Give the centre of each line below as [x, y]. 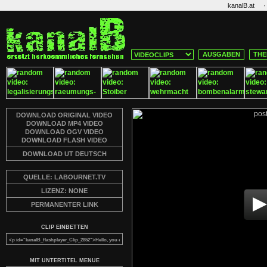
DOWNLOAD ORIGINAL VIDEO [64, 115]
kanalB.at [241, 5]
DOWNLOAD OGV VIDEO [64, 132]
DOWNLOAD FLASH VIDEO [64, 140]
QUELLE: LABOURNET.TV [64, 177]
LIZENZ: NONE [64, 191]
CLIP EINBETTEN [64, 227]
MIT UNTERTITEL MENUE [64, 260]
